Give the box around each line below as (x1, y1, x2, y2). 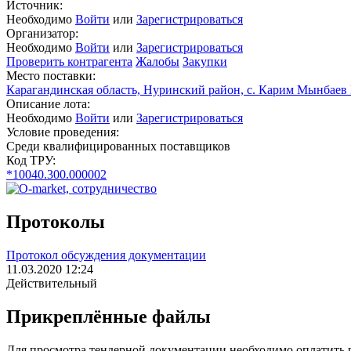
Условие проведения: (6, 125, 119, 139)
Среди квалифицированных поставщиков (6, 139, 230, 154)
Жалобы (136, 55, 179, 69)
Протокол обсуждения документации (6, 248, 206, 262)
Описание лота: (6, 97, 90, 111)
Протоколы (6, 212, 105, 233)
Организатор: (6, 27, 78, 41)
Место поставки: (6, 69, 96, 83)
